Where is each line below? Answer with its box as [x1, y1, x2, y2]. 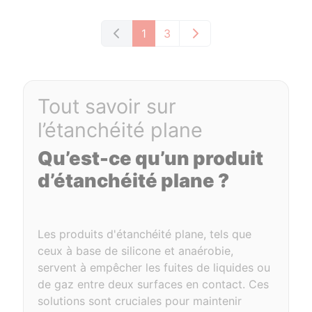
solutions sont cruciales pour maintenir [38, 294, 242, 308]
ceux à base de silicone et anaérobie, [38, 244, 234, 258]
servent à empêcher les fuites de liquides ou [38, 260, 271, 274]
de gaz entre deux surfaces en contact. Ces [38, 277, 270, 291]
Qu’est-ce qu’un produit [38, 147, 264, 170]
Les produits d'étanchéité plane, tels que [38, 227, 252, 241]
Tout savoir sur [38, 94, 177, 118]
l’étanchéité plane [38, 118, 203, 142]
